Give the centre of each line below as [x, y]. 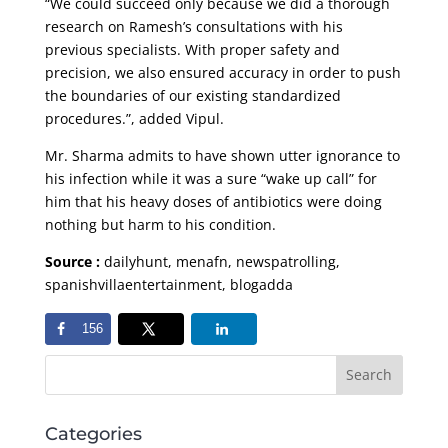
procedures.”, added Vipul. [134, 118]
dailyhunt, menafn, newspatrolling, [219, 261]
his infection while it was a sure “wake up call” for [210, 178]
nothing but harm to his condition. [160, 224]
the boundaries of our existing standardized [192, 95]
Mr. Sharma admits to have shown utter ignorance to [222, 155]
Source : [72, 261]
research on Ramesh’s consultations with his [193, 26]
